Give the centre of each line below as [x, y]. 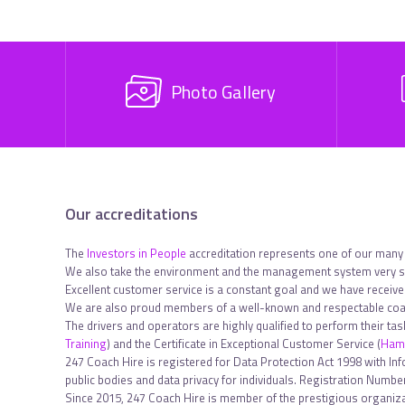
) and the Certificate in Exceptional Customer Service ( [244, 344]
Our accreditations [132, 214]
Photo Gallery [224, 92]
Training [86, 344]
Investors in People [137, 253]
